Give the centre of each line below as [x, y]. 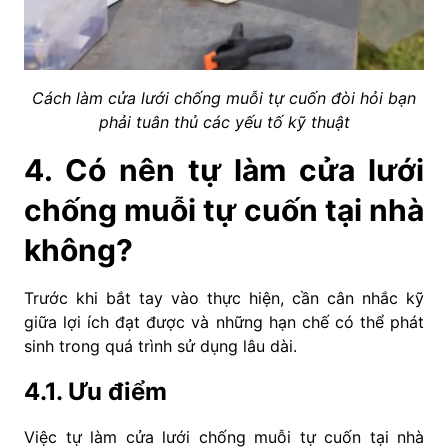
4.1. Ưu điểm [95, 392]
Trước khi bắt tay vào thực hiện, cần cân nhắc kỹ [224, 298]
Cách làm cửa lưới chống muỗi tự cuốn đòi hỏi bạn [224, 98]
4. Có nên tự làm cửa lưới [224, 170]
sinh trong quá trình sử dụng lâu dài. [160, 346]
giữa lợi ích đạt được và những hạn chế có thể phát [224, 322]
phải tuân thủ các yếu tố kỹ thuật [224, 122]
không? [78, 250]
